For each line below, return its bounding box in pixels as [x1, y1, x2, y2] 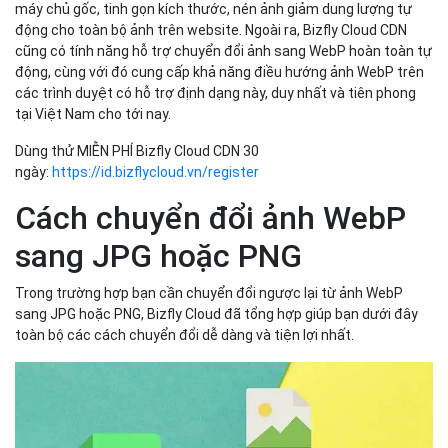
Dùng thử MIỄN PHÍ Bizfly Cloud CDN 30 [15, 142, 259, 159]
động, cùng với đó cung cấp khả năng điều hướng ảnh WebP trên [15, 63, 424, 80]
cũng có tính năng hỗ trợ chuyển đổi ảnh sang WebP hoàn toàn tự [15, 42, 432, 59]
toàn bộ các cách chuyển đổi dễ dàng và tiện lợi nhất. [15, 326, 354, 343]
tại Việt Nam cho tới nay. [15, 105, 171, 122]
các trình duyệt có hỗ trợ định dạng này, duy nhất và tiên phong [15, 84, 416, 101]
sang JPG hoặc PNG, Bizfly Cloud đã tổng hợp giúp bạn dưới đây [15, 305, 418, 322]
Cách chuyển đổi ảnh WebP [15, 198, 406, 237]
